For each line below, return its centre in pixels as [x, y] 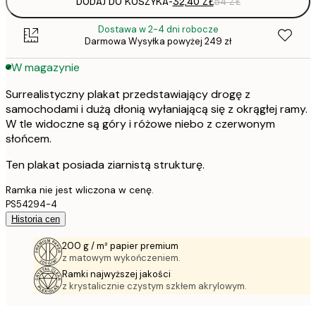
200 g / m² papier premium [120, 246]
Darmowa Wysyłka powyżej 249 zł [158, 42]
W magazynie [45, 67]
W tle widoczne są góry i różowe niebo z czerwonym [140, 124]
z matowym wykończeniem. [121, 258]
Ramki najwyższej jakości [116, 274]
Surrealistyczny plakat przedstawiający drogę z [128, 95]
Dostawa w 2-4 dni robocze [158, 30]
